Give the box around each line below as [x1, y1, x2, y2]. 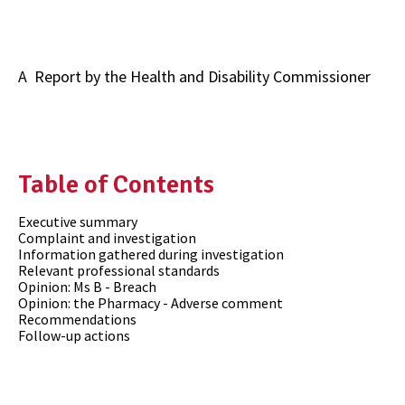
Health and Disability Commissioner [130, 65, 371, 87]
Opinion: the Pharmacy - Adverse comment [18, 294, 283, 313]
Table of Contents [18, 168, 214, 200]
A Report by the [18, 65, 130, 87]
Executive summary [18, 212, 137, 231]
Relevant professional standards [18, 261, 220, 280]
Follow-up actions [18, 326, 130, 345]
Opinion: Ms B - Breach [18, 278, 156, 297]
